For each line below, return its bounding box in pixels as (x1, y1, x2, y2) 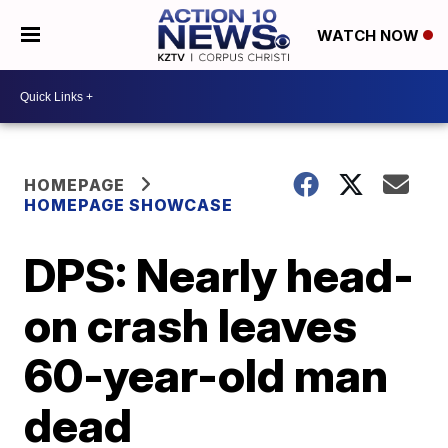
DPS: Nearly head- (24, 247, 415, 303)
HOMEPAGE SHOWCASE (24, 195, 234, 215)
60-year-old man (24, 347, 389, 403)
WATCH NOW (316, 26, 423, 46)
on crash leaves (24, 297, 358, 353)
